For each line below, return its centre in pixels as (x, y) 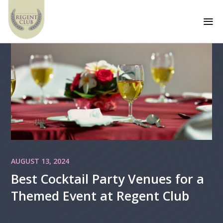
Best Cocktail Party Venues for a (108, 178)
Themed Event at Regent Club (100, 195)
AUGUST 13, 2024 (40, 161)
